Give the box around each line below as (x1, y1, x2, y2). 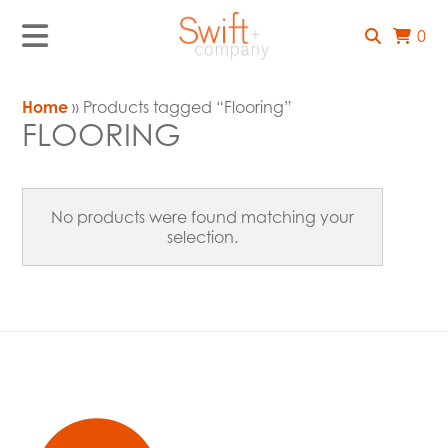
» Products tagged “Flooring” (68, 97, 293, 118)
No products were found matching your (51, 207, 355, 228)
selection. (167, 227, 239, 248)
